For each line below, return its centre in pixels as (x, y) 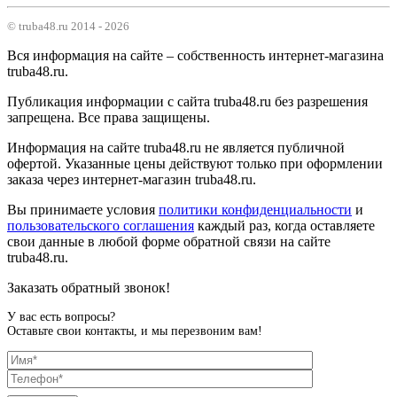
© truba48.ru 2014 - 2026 (68, 27)
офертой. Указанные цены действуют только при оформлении (195, 164)
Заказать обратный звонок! (89, 288)
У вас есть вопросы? (61, 317)
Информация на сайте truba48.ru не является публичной (176, 148)
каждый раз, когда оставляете (284, 226)
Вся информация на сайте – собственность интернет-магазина (195, 56)
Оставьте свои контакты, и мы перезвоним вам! (135, 331)
